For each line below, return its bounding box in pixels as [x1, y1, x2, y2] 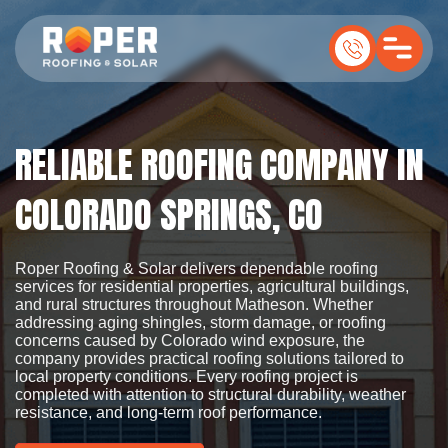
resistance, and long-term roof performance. [15, 404, 322, 421]
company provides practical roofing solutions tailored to [15, 350, 404, 367]
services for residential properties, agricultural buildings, [15, 278, 409, 295]
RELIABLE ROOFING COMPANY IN [15, 138, 424, 192]
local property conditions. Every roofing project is [15, 368, 358, 385]
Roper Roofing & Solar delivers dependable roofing [15, 260, 378, 277]
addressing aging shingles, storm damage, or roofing [15, 314, 386, 331]
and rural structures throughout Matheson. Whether [15, 296, 373, 313]
